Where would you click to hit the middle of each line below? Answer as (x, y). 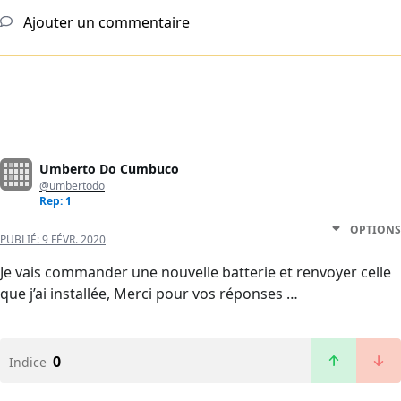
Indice (28, 363)
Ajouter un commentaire (105, 23)
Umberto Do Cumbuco (109, 169)
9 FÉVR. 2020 (74, 240)
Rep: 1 (55, 201)
